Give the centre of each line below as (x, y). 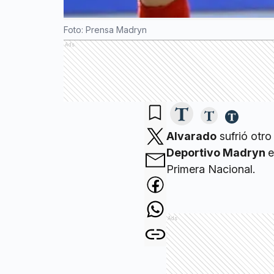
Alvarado (191, 136)
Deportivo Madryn (217, 153)
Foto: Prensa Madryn (105, 30)
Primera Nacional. (212, 169)
